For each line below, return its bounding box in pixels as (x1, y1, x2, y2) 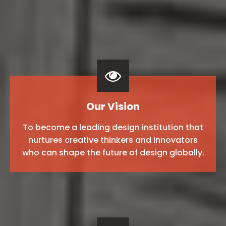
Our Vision (86, 99, 140, 114)
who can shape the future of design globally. (22, 146, 204, 158)
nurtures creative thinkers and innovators (28, 134, 198, 146)
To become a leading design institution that (23, 121, 203, 133)
